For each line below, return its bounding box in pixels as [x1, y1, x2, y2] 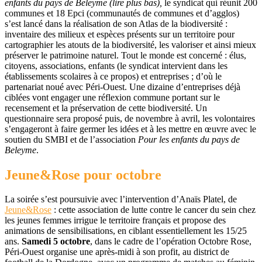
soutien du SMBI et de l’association [5, 134, 138, 144]
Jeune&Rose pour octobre [5, 167, 161, 182]
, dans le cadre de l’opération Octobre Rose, [90, 236, 251, 247]
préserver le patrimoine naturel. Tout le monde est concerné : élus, [5, 50, 246, 60]
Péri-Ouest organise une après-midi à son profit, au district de [5, 247, 229, 257]
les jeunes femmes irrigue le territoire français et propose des [5, 215, 226, 226]
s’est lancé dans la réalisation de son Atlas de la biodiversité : [5, 18, 227, 29]
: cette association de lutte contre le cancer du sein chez [51, 205, 256, 215]
